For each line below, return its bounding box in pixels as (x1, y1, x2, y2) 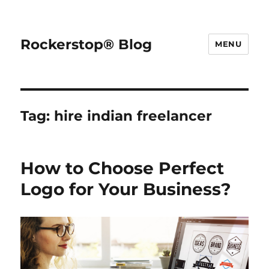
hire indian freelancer (54, 107, 213, 124)
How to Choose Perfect (20, 158, 225, 178)
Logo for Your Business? (20, 179, 231, 199)
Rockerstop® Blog (20, 35, 153, 53)
